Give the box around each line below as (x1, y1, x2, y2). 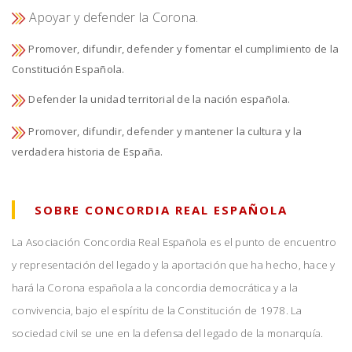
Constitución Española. (12, 62, 125, 77)
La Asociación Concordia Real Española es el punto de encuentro (12, 234, 337, 249)
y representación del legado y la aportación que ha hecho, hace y (12, 257, 335, 272)
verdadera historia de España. (12, 144, 163, 159)
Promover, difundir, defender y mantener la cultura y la (26, 124, 302, 139)
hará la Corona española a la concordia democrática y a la (12, 280, 298, 295)
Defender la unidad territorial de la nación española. (26, 92, 291, 107)
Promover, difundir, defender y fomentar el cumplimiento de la (26, 42, 339, 57)
